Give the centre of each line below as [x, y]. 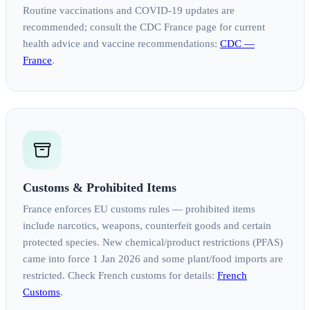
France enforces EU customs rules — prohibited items [139, 209]
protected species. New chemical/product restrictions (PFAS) [153, 243]
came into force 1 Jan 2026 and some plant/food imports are [153, 259]
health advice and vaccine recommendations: [121, 44]
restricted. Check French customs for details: [120, 276]
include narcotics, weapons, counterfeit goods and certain [147, 226]
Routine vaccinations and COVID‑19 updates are [129, 11]
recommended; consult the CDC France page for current [144, 27]
